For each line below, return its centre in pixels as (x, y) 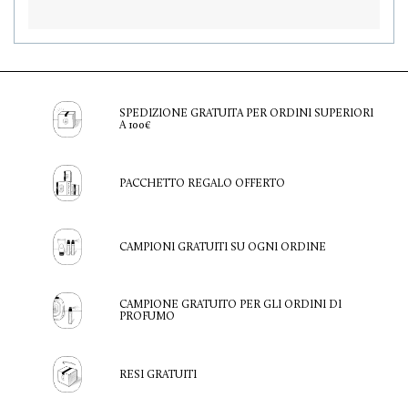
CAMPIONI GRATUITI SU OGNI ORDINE (223, 246)
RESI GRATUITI (158, 374)
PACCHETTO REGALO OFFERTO (202, 183)
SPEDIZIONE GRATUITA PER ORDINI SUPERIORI (246, 113)
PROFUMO (147, 316)
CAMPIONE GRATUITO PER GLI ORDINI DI (230, 304)
